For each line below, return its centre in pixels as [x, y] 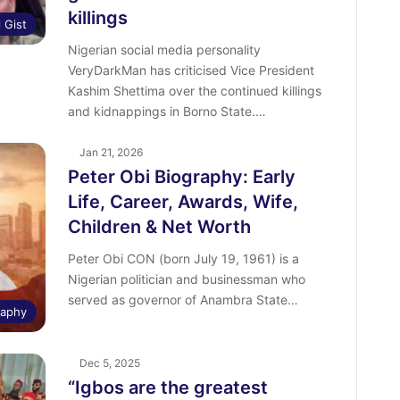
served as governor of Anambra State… [183, 300]
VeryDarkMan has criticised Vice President [191, 70]
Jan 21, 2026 [111, 152]
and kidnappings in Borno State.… [167, 111]
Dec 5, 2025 [109, 363]
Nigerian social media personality [164, 50]
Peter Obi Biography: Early [181, 177]
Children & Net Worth [159, 227]
